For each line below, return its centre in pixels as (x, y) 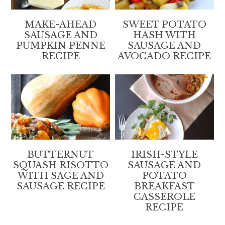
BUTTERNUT (61, 154)
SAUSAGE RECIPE (61, 186)
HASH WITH (164, 35)
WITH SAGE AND (61, 176)
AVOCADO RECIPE (164, 56)
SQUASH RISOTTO (61, 165)
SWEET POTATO (164, 24)
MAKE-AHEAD (61, 24)
